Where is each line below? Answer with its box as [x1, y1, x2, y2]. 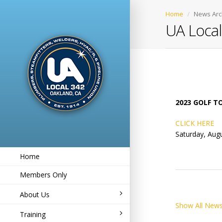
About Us [20, 190, 50, 199]
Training [20, 210, 46, 219]
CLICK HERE [175, 118, 214, 128]
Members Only [20, 170, 67, 179]
